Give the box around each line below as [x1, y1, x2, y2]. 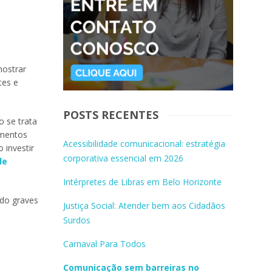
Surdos [63, 214, 90, 226]
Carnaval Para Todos [63, 238, 146, 250]
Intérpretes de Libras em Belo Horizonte [63, 176, 222, 188]
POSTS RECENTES [63, 107, 158, 122]
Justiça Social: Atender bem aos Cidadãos [63, 200, 225, 211]
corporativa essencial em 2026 [63, 152, 183, 164]
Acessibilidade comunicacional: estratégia [63, 138, 225, 149]
